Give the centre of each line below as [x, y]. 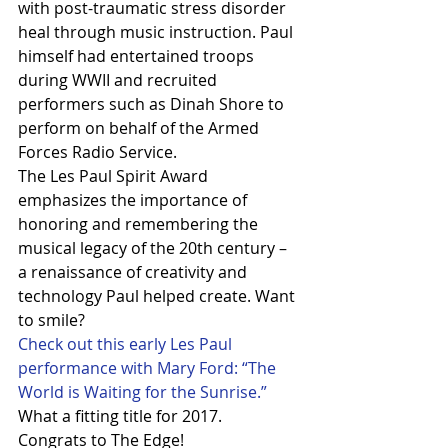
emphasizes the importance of [134, 199]
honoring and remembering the [140, 223]
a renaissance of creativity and [134, 271]
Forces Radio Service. [99, 151]
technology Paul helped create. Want [158, 295]
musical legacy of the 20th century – [154, 247]
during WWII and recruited [119, 79]
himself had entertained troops [138, 55]
